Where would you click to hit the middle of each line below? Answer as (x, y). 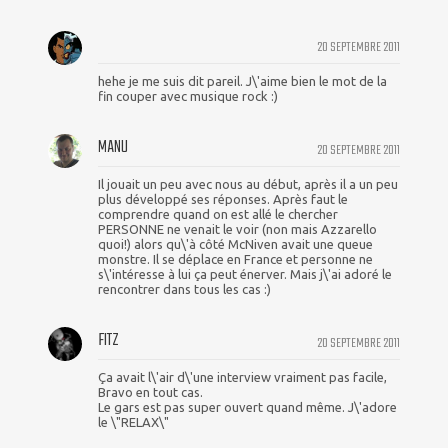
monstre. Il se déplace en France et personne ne (235, 258)
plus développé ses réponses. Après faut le (223, 198)
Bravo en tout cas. (150, 391)
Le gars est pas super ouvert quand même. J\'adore (247, 406)
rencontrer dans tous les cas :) (184, 288)
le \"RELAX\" (133, 421)
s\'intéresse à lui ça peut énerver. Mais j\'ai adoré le (245, 273)
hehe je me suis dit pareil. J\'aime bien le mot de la (242, 80)
